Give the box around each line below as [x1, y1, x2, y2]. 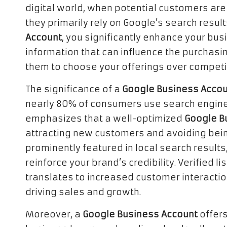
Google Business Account [83, 209, 198, 220]
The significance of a [25, 84, 122, 95]
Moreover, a [25, 209, 83, 220]
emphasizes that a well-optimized [25, 113, 184, 124]
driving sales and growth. [25, 186, 141, 198]
